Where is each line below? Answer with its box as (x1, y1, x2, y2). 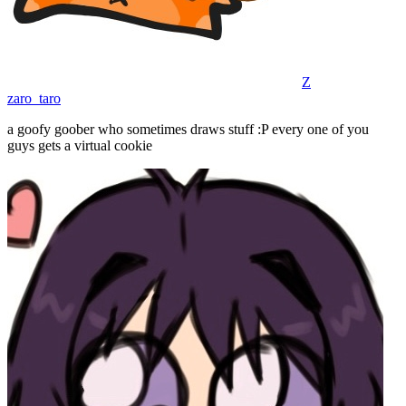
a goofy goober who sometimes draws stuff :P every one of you (7, 121, 369, 138)
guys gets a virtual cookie (7, 138, 152, 154)
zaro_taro (7, 91, 61, 107)
